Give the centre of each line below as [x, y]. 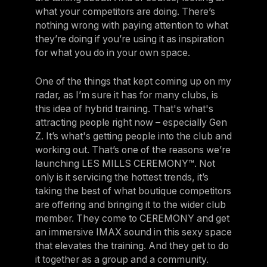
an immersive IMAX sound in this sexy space [133, 232]
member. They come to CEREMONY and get [132, 218]
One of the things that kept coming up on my [133, 81]
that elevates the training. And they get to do [132, 246]
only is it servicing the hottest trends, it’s [122, 177]
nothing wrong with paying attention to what [131, 26]
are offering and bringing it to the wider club [130, 204]
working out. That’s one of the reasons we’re [133, 150]
